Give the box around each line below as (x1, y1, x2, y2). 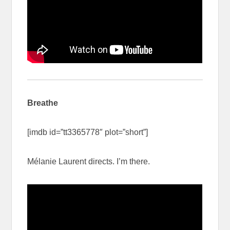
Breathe (27, 98, 59, 107)
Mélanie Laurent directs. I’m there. (27, 157, 150, 166)
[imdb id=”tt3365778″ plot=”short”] (27, 127, 148, 137)
